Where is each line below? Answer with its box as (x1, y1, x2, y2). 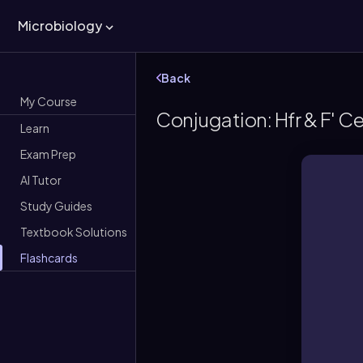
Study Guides (20, 198, 92, 213)
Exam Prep (20, 146, 76, 161)
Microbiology (18, 17, 102, 34)
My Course (20, 93, 77, 109)
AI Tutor (20, 172, 62, 187)
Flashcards (20, 250, 78, 265)
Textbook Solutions (20, 224, 127, 239)
